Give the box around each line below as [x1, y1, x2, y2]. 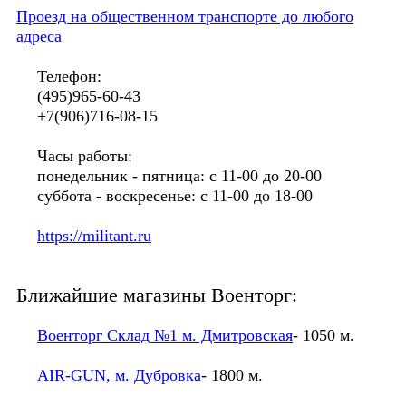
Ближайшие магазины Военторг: [16, 284, 297, 306]
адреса [16, 26, 62, 45]
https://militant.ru [37, 226, 151, 245]
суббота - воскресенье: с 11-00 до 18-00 [16, 186, 313, 205]
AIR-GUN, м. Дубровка [37, 365, 201, 384]
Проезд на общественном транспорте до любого [16, 6, 353, 25]
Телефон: [16, 66, 101, 85]
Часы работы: [16, 146, 132, 165]
